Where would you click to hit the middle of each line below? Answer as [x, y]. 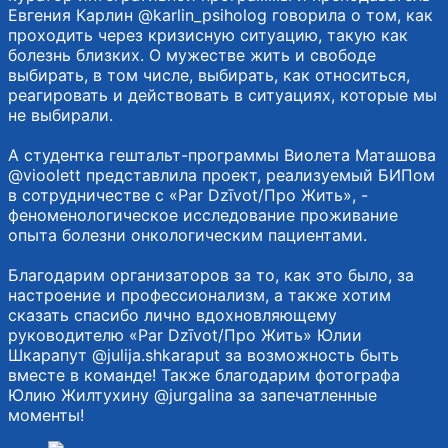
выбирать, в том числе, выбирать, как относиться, [209, 74]
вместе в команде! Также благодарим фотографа [204, 374]
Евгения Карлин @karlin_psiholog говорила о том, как [220, 14]
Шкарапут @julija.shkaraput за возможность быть [203, 354]
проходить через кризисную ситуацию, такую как [208, 34]
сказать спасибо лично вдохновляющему [172, 314]
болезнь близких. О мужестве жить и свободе [192, 54]
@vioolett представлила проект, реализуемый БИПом [221, 174]
